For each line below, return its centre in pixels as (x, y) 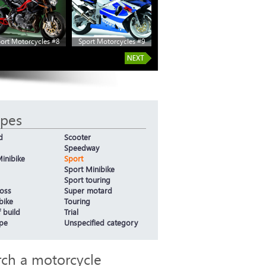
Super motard (88, 191)
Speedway (81, 148)
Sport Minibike (89, 169)
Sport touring (87, 180)
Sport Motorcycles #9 (112, 41)
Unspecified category (101, 223)
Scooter (77, 137)
